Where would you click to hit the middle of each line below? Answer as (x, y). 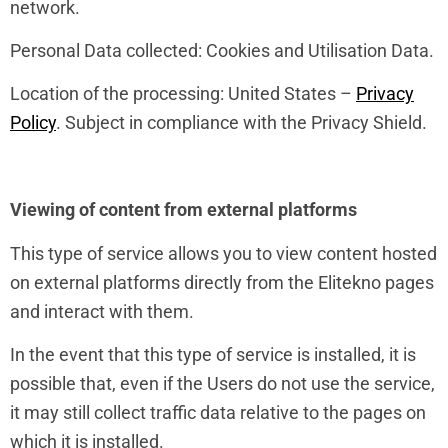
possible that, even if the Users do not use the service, (222, 383)
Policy (33, 123)
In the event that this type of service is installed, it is (213, 354)
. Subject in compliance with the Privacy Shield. (241, 123)
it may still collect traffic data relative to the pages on (218, 412)
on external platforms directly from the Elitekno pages (222, 282)
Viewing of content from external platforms (183, 210)
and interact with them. (102, 311)
